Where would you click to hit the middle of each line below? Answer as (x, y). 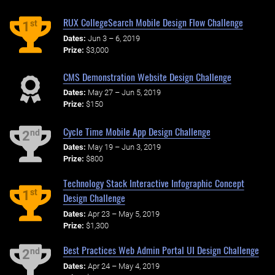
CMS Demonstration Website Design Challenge (147, 76)
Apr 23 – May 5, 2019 (123, 214)
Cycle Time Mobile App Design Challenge (137, 131)
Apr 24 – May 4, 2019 (123, 266)
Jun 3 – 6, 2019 (114, 38)
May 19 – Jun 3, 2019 (124, 147)
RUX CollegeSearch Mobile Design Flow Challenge (153, 22)
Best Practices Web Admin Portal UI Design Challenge (161, 250)
